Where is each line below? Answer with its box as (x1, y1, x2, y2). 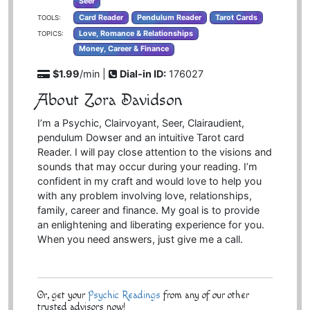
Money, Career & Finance (78, 44, 169, 54)
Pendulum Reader (136, 12, 201, 22)
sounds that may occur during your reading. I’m (37, 161, 257, 173)
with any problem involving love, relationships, (37, 190, 252, 202)
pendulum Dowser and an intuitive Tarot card (37, 131, 244, 144)
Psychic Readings (87, 289, 161, 302)
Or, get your (37, 289, 88, 302)
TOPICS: (37, 29, 64, 37)
